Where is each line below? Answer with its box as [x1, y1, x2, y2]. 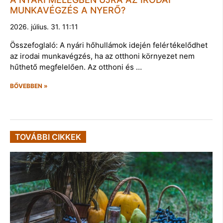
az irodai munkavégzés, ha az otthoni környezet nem [10, 51, 195, 61]
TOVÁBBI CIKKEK [15, 132, 81, 142]
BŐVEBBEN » [10, 82, 48, 90]
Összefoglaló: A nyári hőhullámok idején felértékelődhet [10, 40, 208, 50]
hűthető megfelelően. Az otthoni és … [10, 62, 142, 72]
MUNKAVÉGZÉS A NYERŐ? [10, 5, 125, 16]
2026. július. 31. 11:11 [10, 22, 78, 31]
